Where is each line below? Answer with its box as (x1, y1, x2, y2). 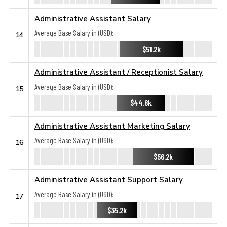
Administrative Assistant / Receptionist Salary (34, 67, 203, 77)
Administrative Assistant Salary (34, 14, 151, 23)
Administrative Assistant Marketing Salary (34, 121, 190, 130)
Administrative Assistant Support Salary (34, 175, 183, 184)
